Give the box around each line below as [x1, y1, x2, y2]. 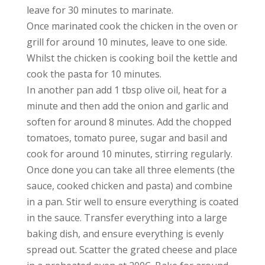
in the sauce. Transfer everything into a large [26, 211, 227, 225]
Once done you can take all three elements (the [26, 163, 235, 177]
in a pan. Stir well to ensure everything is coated [26, 195, 238, 209]
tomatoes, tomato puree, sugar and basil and [26, 131, 227, 145]
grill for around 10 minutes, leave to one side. [26, 35, 227, 49]
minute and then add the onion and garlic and [26, 99, 228, 113]
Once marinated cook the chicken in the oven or [26, 20, 238, 33]
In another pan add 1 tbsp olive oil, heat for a [26, 83, 227, 97]
